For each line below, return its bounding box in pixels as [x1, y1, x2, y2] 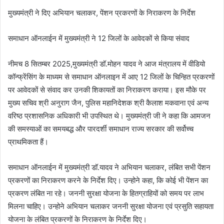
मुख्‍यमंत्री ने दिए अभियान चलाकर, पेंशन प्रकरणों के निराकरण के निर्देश [8, 7, 195, 17]
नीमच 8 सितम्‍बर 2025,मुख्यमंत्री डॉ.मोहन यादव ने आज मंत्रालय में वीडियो [8, 58, 205, 68]
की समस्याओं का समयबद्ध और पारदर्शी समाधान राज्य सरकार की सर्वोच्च [8, 123, 193, 133]
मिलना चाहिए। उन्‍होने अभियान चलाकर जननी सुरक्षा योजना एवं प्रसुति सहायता [8, 201, 213, 211]
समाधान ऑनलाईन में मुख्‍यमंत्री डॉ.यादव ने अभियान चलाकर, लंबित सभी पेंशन [8, 162, 210, 172]
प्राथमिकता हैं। [8, 136, 48, 146]
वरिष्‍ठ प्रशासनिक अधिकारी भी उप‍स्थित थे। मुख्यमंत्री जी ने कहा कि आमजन [8, 110, 210, 120]
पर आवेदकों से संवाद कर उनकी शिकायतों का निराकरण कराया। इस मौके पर [8, 84, 206, 94]
